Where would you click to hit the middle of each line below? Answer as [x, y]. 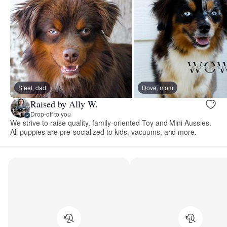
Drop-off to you [51, 113]
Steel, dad [32, 88]
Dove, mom [158, 88]
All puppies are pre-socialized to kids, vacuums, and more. [104, 132]
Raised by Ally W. [64, 104]
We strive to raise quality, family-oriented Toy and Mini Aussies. [111, 123]
